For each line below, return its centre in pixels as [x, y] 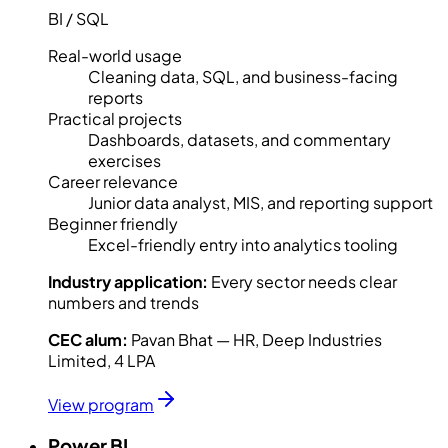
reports [115, 98]
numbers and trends [123, 303]
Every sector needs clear [304, 282]
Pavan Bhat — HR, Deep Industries [256, 340]
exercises [124, 161]
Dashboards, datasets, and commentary [239, 140]
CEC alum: [88, 340]
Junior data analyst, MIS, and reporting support [260, 203]
